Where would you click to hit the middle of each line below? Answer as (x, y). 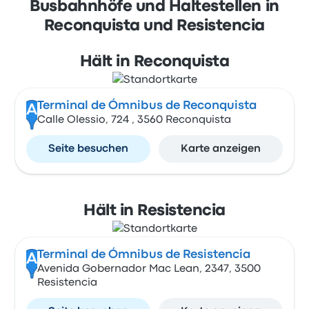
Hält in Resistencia (154, 211)
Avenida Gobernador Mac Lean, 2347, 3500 (149, 269)
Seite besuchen (89, 149)
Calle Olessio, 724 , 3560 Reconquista (134, 120)
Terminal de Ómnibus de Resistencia (143, 255)
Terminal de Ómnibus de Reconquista (147, 106)
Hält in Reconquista (154, 62)
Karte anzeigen (220, 149)
